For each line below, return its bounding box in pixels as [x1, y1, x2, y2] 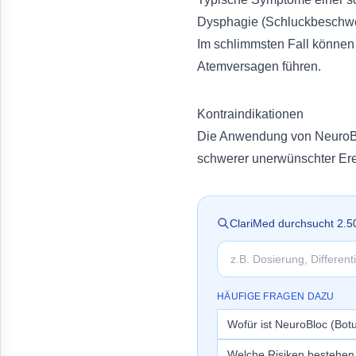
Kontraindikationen [197, 107, 304, 121]
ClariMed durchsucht [230, 217, 337, 230]
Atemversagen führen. [197, 60, 321, 73]
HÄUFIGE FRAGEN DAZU [217, 291, 335, 302]
